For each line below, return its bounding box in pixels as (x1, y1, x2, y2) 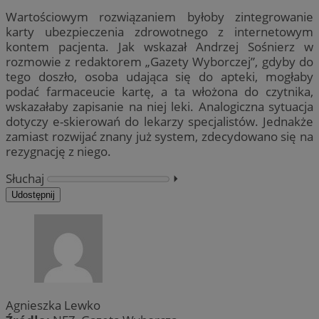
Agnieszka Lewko (6, 297, 100, 314)
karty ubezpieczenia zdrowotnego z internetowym (6, 23, 313, 40)
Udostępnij (11, 189, 55, 200)
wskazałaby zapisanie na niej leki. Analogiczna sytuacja (6, 98, 313, 115)
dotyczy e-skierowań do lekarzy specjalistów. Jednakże (6, 113, 313, 130)
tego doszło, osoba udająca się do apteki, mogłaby (6, 68, 313, 85)
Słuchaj (6, 169, 44, 187)
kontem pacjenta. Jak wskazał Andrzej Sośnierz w (6, 38, 313, 55)
